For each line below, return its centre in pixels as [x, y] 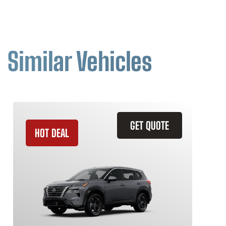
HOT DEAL [52, 133]
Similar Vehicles [80, 62]
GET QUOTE [150, 125]
